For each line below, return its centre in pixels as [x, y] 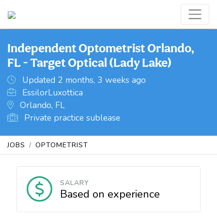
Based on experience [110, 194]
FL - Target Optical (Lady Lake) [89, 62]
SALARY [74, 183]
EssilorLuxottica [51, 93]
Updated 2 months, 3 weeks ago [83, 80]
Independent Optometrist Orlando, [101, 48]
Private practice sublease [71, 118]
